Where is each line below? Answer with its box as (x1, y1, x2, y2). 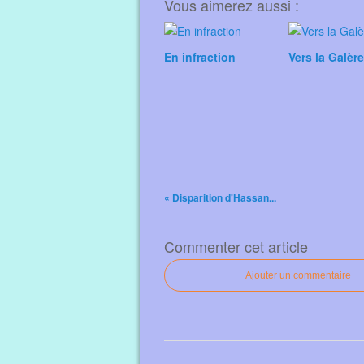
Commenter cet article (164, 236, 308, 257)
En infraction (164, 49, 236, 65)
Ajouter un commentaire (245, 270, 351, 281)
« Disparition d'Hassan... (164, 190, 276, 205)
